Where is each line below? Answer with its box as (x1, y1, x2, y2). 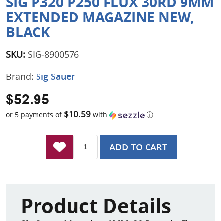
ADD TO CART (110, 141, 167, 153)
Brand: (6, 71, 36, 83)
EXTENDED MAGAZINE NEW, (6, 7, 194, 27)
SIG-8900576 (28, 48, 79, 61)
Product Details (21, 191, 171, 220)
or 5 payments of (6, 110, 64, 119)
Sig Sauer (36, 71, 75, 83)
